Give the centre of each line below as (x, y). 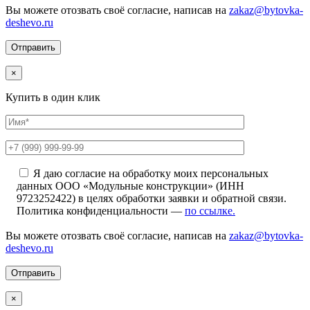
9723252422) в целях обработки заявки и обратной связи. (152, 198)
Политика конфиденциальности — (101, 210)
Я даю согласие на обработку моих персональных (151, 173)
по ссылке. (210, 210)
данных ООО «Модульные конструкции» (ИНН (130, 185)
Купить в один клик (53, 97)
